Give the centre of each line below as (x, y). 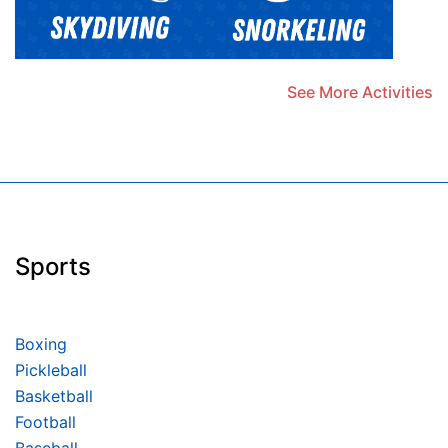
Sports (53, 267)
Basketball (54, 396)
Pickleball (51, 370)
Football (45, 422)
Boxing (41, 344)
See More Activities (360, 92)
